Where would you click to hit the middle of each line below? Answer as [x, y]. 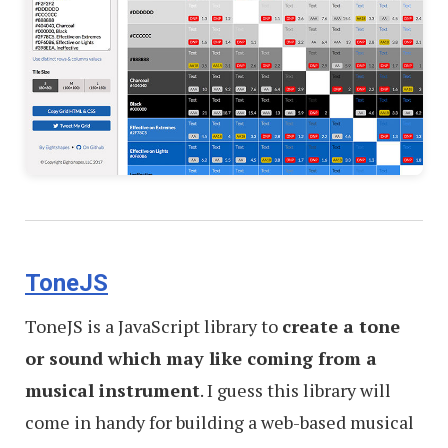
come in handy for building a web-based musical [219, 422]
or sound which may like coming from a [201, 358]
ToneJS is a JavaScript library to [153, 326]
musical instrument [112, 390]
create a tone [341, 326]
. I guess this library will [295, 390]
